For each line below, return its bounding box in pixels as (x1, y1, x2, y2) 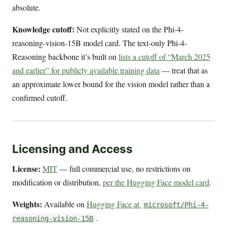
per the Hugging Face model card (103, 177, 209, 188)
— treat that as (160, 64, 208, 75)
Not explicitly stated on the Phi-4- (74, 23, 183, 34)
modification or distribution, (12, 177, 103, 188)
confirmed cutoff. (12, 92, 67, 103)
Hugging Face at (87, 199, 141, 210)
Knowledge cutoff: (12, 23, 74, 35)
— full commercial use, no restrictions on (57, 163, 191, 174)
